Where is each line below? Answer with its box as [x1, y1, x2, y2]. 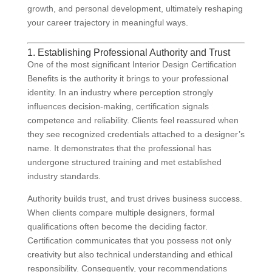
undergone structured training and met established [27, 157, 222, 168]
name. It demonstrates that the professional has [27, 143, 211, 154]
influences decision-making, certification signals [27, 101, 209, 112]
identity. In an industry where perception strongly [27, 87, 213, 98]
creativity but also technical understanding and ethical [27, 250, 233, 260]
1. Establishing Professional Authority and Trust [27, 47, 230, 58]
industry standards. [27, 171, 101, 182]
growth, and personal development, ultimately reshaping [27, 4, 243, 14]
